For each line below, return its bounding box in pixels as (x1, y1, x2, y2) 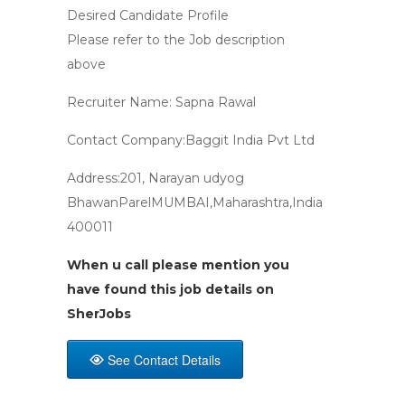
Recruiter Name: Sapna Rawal (67, 94, 256, 110)
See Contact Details (108, 351, 221, 369)
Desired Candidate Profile (67, 7, 229, 24)
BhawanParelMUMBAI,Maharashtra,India (67, 194, 323, 211)
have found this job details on (67, 281, 274, 297)
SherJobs (67, 306, 131, 322)
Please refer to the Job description (67, 32, 285, 48)
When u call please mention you (67, 257, 289, 273)
